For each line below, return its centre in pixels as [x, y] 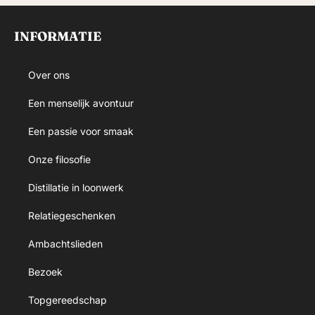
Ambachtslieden [65, 243]
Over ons [49, 75]
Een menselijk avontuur [81, 103]
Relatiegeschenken [72, 215]
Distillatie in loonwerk [76, 187]
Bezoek [45, 271]
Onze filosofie [59, 159]
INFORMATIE [58, 36]
